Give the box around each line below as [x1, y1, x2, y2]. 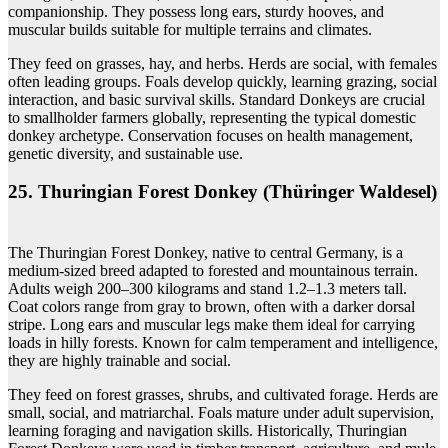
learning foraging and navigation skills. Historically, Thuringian [8, 421, 407, 439]
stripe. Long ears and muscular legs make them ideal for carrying [8, 315, 415, 333]
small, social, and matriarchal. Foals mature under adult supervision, [8, 403, 434, 421]
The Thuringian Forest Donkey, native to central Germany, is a [8, 243, 403, 261]
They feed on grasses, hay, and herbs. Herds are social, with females [8, 54, 437, 72]
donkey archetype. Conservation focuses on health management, [8, 126, 413, 144]
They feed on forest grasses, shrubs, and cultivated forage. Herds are [8, 385, 438, 403]
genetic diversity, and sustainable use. [8, 144, 243, 162]
